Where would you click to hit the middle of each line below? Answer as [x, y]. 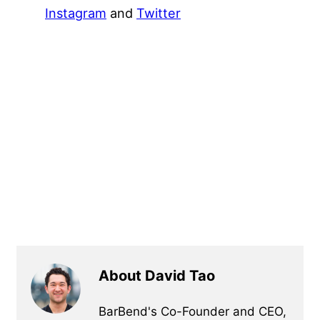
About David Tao [157, 275]
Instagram [76, 12]
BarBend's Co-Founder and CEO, [192, 311]
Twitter [159, 12]
